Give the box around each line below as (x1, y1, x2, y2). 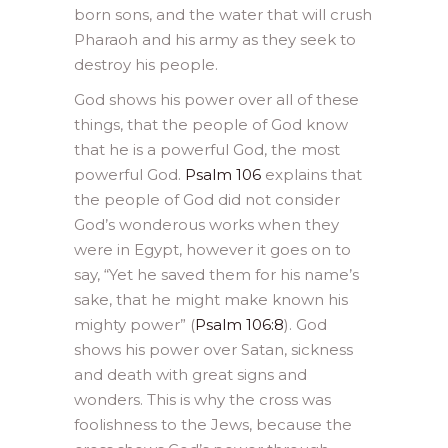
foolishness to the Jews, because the (74, 414, 352, 434)
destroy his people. (74, 54, 218, 74)
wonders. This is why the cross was (74, 389, 331, 409)
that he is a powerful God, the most (74, 139, 340, 159)
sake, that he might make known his (74, 289, 348, 309)
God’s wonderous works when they (74, 214, 339, 234)
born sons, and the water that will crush (74, 4, 372, 24)
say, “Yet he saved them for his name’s (74, 264, 359, 284)
